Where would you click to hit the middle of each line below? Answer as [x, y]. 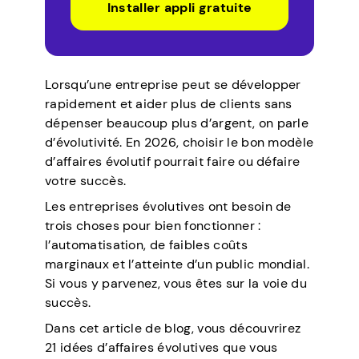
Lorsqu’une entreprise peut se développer [173, 84]
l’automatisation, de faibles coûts [146, 244]
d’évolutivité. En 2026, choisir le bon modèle [179, 142]
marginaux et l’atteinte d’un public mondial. [177, 264]
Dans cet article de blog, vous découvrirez [173, 328]
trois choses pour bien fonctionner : [153, 225]
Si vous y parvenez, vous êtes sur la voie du [176, 283]
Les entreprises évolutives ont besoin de [168, 206]
